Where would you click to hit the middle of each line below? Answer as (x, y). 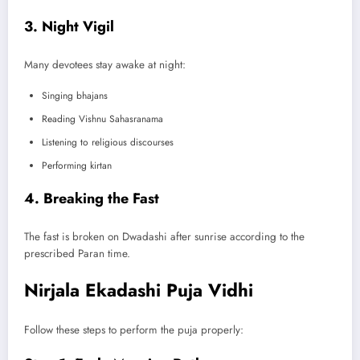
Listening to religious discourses (108, 143)
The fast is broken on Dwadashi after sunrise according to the (164, 236)
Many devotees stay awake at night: (105, 64)
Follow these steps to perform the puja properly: (134, 330)
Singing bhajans (75, 96)
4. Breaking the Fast (92, 199)
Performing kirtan (77, 166)
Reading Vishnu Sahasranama (102, 119)
